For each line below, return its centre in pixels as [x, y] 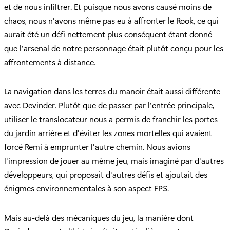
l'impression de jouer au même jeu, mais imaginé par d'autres [114, 160]
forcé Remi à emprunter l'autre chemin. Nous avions [97, 146]
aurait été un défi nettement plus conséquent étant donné [108, 34]
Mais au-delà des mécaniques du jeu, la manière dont [99, 217]
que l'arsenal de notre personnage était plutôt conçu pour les [114, 48]
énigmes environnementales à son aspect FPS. [87, 188]
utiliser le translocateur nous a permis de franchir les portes [111, 119]
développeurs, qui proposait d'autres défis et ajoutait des [106, 174]
